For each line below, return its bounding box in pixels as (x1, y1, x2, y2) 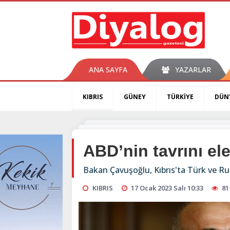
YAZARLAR (175, 65, 211, 75)
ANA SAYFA (89, 65, 127, 75)
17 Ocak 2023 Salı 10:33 (131, 183, 204, 193)
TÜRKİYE (167, 92, 194, 102)
